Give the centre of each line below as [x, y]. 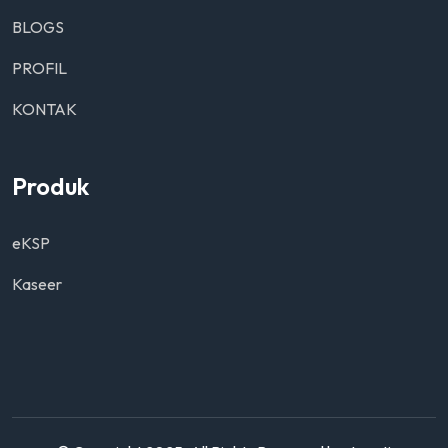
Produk [50, 186]
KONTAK [44, 109]
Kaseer [37, 284]
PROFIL [39, 68]
